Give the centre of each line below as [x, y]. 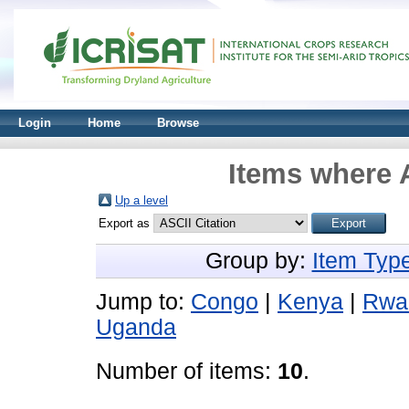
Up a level [142, 200]
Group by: [258, 261]
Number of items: [187, 371]
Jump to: [143, 302]
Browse [178, 123]
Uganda [136, 327]
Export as [126, 223]
